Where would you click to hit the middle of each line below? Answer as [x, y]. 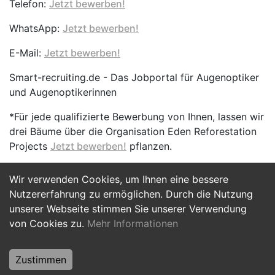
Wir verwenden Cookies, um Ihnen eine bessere [119, 179]
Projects [30, 146]
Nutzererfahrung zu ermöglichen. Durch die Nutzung [131, 194]
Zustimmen [41, 260]
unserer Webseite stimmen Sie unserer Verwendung [128, 209]
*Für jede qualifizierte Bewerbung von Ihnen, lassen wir [137, 117]
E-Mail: [27, 53]
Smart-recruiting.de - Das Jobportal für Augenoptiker [134, 77]
